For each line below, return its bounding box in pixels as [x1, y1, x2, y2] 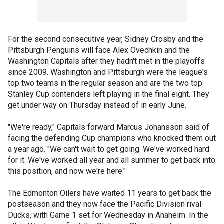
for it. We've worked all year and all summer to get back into [8, 155, 215, 165]
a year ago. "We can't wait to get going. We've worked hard [8, 144, 209, 154]
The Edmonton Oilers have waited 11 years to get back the [8, 188, 211, 198]
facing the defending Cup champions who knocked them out [8, 133, 216, 143]
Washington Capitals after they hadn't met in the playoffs [8, 56, 205, 66]
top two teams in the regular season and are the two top [8, 78, 202, 88]
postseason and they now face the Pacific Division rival [8, 199, 201, 209]
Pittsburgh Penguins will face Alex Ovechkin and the [8, 45, 190, 55]
